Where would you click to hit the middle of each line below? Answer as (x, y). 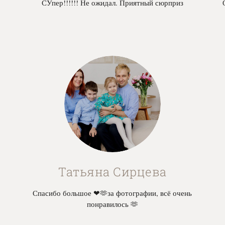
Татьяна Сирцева (113, 172)
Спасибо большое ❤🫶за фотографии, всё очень (113, 193)
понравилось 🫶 (112, 204)
